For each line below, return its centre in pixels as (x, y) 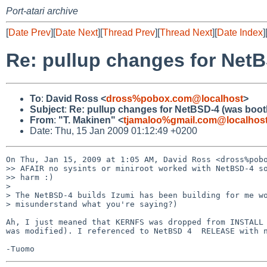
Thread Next (186, 32)
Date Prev (30, 32)
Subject (47, 109)
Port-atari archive (42, 11)
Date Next (77, 32)
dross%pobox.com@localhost (175, 98)
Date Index (240, 32)
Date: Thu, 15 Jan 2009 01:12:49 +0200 (114, 131)
